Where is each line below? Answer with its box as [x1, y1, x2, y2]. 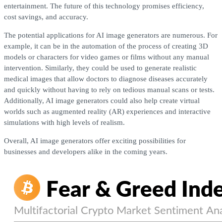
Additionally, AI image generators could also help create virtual [4, 96, 200, 105]
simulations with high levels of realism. [4, 118, 125, 126]
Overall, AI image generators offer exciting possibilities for [4, 136, 186, 145]
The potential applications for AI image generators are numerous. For [4, 31, 218, 39]
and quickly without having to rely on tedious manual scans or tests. [4, 85, 215, 94]
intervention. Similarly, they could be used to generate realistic [4, 63, 197, 72]
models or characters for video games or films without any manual [4, 53, 209, 61]
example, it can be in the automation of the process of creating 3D [4, 42, 208, 50]
